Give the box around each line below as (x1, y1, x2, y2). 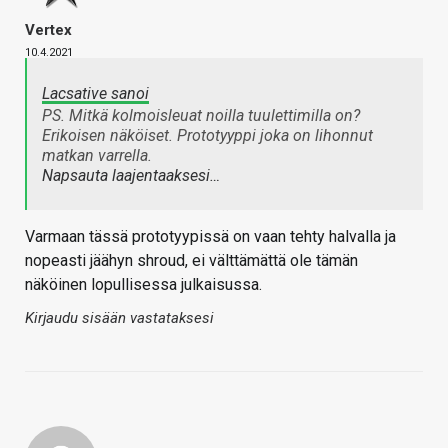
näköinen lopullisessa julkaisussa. (25, 275, 262, 295)
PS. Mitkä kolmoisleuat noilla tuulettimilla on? (42, 106, 360, 126)
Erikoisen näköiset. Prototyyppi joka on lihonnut (42, 126, 373, 146)
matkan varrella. (42, 146, 152, 166)
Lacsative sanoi (42, 84, 149, 104)
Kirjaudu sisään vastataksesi (25, 309, 214, 328)
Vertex (25, 21, 72, 40)
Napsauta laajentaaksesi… (42, 166, 220, 186)
